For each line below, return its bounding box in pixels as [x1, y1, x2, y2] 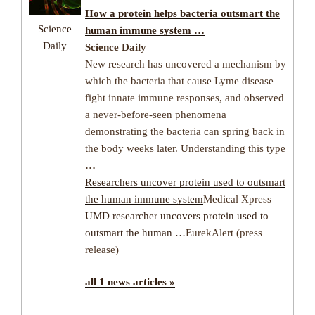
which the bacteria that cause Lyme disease [85, 75, 274, 86]
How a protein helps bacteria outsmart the [85, 7, 280, 19]
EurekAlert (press [186, 226, 262, 238]
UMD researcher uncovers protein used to [85, 210, 269, 221]
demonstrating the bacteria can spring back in [85, 125, 285, 137]
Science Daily [85, 41, 146, 53]
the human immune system [85, 193, 203, 205]
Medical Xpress [203, 193, 271, 205]
